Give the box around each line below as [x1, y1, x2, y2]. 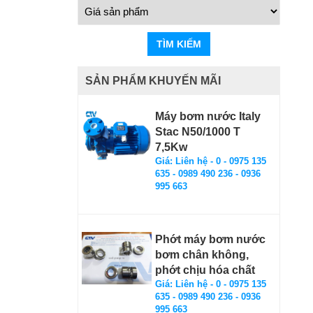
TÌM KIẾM [156, 38, 201, 50]
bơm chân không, [155, 249, 249, 261]
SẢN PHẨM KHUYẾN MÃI [85, 75, 221, 87]
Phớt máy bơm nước [155, 233, 265, 245]
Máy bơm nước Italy [155, 110, 261, 122]
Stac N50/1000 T [155, 126, 240, 138]
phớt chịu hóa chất [155, 264, 255, 276]
